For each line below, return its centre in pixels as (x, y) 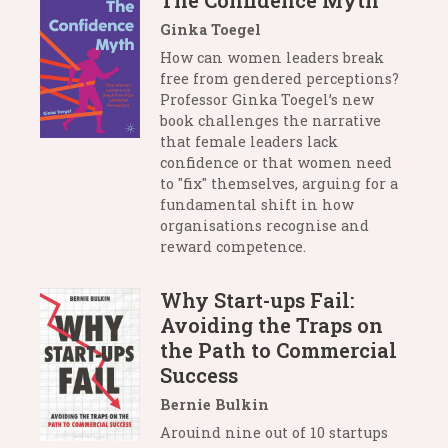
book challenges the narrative (270, 121)
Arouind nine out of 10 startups (274, 433)
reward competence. (233, 247)
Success (199, 375)
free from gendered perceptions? (279, 79)
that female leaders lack (249, 142)
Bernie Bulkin (214, 405)
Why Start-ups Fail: (257, 300)
